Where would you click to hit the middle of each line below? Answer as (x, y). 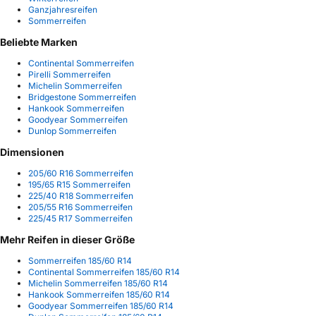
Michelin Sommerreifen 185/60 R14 (98, 283)
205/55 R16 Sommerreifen (80, 207)
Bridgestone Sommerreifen (82, 97)
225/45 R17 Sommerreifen (80, 218)
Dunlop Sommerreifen (72, 130)
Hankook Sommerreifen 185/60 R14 (99, 294)
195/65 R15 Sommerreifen (79, 184)
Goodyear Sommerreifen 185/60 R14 (101, 305)
